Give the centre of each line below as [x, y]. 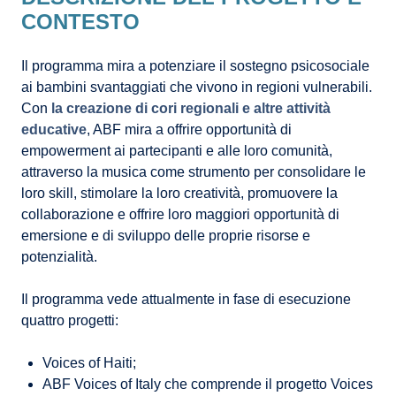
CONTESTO [80, 22]
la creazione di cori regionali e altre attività [191, 109]
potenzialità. [59, 257]
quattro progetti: [70, 321]
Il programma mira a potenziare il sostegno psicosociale [195, 66]
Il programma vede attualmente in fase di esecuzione [186, 300]
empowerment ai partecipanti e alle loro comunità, [177, 151]
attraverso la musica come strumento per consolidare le [194, 172]
